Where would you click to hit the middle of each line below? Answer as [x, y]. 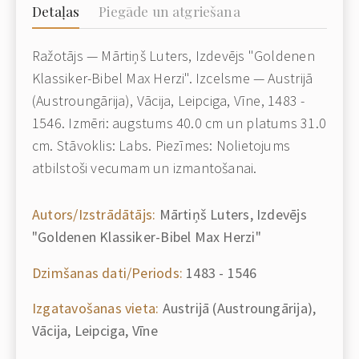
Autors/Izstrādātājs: [94, 214]
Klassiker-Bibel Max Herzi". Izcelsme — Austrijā [173, 78]
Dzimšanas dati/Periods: [107, 272]
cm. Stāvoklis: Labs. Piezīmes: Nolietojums [161, 145]
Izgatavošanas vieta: [96, 308]
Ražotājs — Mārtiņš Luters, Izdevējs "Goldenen [173, 56]
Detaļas [56, 11]
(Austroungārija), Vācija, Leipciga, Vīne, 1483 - [169, 101]
